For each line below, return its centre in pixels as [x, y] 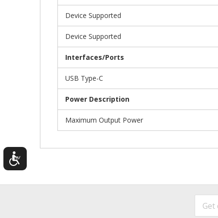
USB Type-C [84, 78]
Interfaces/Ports [95, 57]
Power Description [97, 99]
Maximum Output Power [104, 120]
